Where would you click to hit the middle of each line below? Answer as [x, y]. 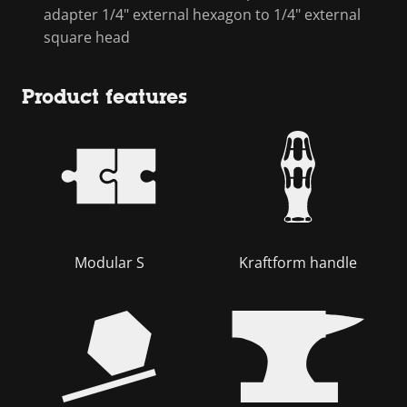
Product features [104, 96]
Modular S [109, 262]
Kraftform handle [298, 262]
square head [87, 37]
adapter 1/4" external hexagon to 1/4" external [202, 14]
